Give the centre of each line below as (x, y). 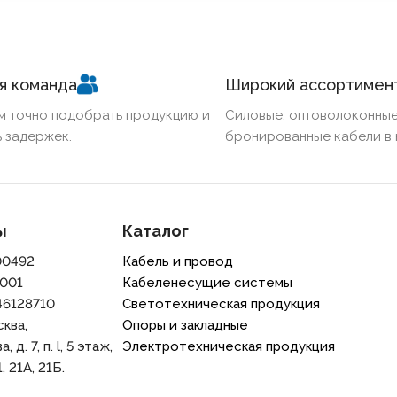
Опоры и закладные (186, 325)
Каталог (156, 230)
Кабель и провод (178, 261)
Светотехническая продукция (222, 304)
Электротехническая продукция (229, 346)
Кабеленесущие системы (208, 282)
